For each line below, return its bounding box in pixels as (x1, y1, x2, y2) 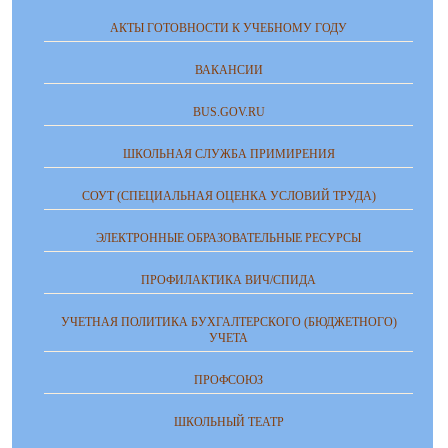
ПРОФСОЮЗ (194, 373, 263, 388)
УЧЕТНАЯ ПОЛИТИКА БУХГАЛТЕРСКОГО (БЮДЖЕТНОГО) (60, 315, 397, 330)
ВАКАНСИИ (194, 63, 263, 78)
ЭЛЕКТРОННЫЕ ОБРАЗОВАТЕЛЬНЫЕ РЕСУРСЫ (96, 231, 361, 246)
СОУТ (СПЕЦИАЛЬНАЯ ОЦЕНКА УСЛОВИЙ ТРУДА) (81, 189, 376, 204)
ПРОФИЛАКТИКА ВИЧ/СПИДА (141, 273, 316, 288)
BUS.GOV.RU (192, 105, 265, 120)
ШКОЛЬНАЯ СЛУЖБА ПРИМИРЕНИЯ (122, 147, 335, 162)
